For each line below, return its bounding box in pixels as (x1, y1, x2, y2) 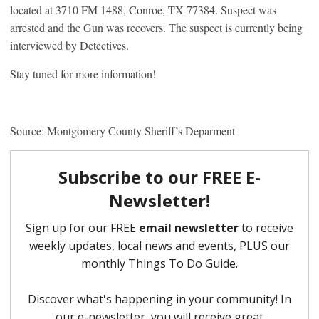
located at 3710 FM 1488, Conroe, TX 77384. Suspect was (10, 1, 276, 17)
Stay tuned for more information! (10, 66, 156, 81)
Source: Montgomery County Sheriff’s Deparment (10, 122, 235, 138)
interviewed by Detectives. (10, 37, 129, 53)
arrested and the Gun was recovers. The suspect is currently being (10, 19, 303, 35)
